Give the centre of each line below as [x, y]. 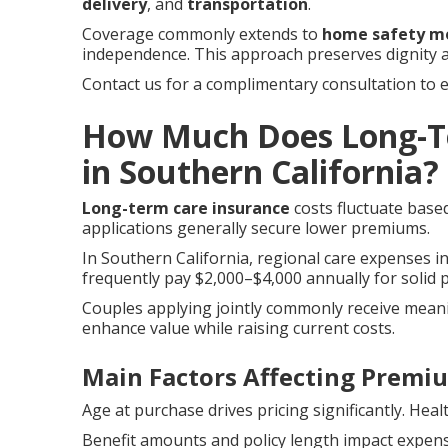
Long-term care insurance [186, 208]
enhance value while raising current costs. [238, 328]
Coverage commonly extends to [202, 34]
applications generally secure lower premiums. [256, 228]
